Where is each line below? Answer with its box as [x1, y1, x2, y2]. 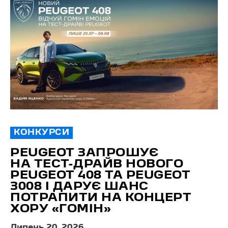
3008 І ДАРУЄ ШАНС [10, 182, 149, 192]
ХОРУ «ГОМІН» [10, 204, 111, 215]
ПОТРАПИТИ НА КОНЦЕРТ [10, 193, 191, 204]
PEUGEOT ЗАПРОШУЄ [10, 148, 158, 159]
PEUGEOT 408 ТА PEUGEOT [10, 170, 190, 181]
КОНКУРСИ [14, 129, 69, 137]
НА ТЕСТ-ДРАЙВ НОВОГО [10, 159, 183, 170]
